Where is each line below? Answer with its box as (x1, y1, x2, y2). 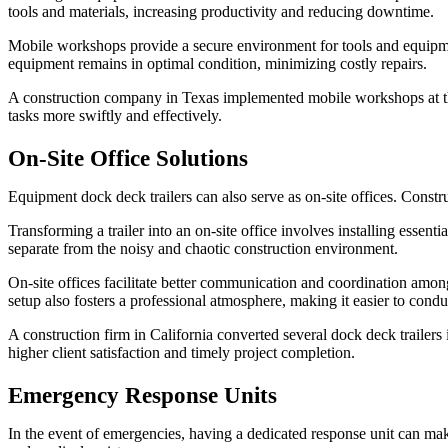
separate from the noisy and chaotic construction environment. (8, 239, 398, 257)
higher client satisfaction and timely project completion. (8, 343, 355, 361)
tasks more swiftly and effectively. (8, 106, 222, 124)
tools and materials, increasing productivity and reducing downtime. (8, 2, 434, 20)
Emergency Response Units (8, 382, 277, 408)
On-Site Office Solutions (8, 145, 248, 171)
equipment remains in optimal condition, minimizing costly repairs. (8, 54, 427, 72)
